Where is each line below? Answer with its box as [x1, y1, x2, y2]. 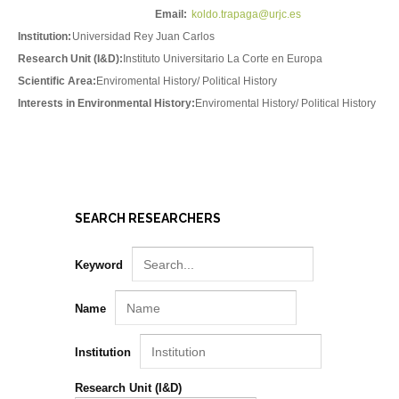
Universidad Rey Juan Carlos [72, 30, 216, 43]
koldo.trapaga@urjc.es [191, 8, 302, 20]
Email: [155, 8, 188, 20]
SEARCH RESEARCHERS [75, 211, 221, 225]
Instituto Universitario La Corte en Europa [123, 53, 322, 65]
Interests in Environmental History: [18, 97, 195, 110]
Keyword [75, 257, 126, 272]
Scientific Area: [18, 75, 96, 87]
